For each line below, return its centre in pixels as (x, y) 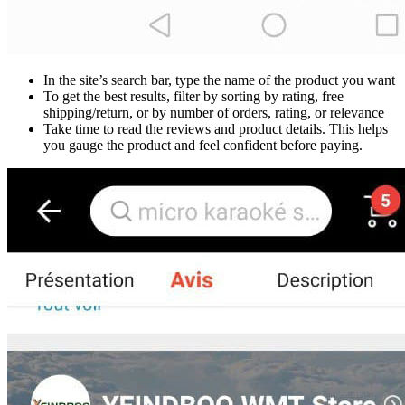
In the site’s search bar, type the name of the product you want (219, 80)
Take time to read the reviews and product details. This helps (216, 129)
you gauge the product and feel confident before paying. (203, 146)
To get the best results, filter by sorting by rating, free (193, 97)
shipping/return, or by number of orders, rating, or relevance (214, 113)
